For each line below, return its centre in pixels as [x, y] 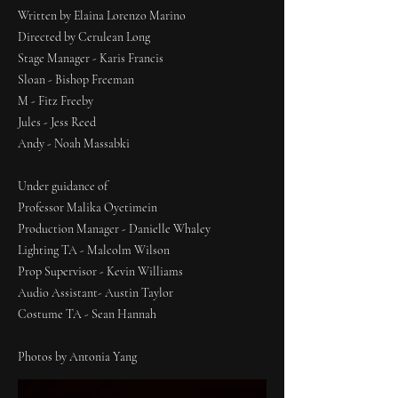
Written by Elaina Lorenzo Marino [102, 16]
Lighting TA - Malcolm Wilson [94, 250]
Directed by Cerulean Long [84, 37]
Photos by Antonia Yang [77, 357]
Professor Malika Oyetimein [88, 207]
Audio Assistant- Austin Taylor [96, 293]
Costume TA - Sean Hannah [87, 314]
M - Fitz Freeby [56, 101]
